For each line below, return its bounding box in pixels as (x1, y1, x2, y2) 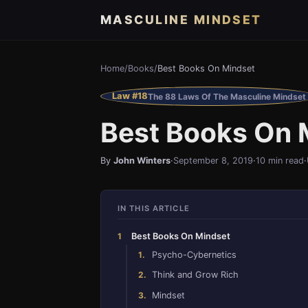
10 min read (256, 155, 304, 166)
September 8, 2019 (173, 155, 253, 166)
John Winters (113, 155, 170, 166)
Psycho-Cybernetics (152, 249, 236, 260)
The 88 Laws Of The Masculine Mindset (148, 91, 306, 102)
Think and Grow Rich (152, 269, 239, 280)
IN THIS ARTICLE (118, 203, 190, 214)
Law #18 (112, 91, 148, 102)
